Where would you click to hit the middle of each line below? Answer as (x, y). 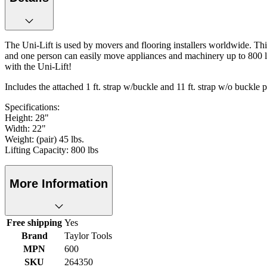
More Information (59, 183)
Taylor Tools (88, 236)
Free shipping (34, 223)
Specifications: (32, 107)
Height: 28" (27, 118)
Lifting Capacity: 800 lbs (52, 150)
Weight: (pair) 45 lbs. (44, 139)
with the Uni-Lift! (38, 66)
